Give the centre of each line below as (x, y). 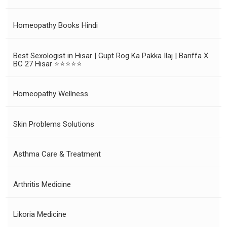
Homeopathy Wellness (51, 94)
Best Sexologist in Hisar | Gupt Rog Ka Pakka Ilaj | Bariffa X (111, 55)
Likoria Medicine (40, 214)
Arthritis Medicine (42, 184)
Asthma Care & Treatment (57, 154)
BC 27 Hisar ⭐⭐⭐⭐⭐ (48, 64)
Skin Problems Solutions (54, 124)
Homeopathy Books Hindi (55, 25)
